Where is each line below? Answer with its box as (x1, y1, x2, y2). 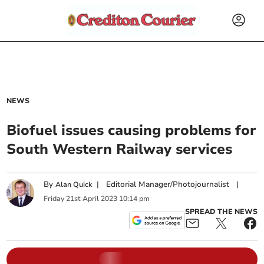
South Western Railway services (6, 140, 233, 159)
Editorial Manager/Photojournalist (106, 179, 230, 190)
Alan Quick (55, 180, 93, 190)
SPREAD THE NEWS (184, 207, 258, 216)
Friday (44, 193, 65, 203)
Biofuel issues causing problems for (6, 121, 257, 140)
